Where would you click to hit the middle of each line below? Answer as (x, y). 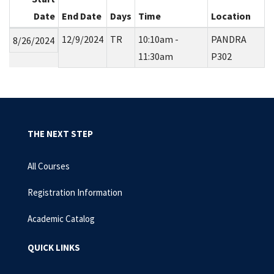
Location (231, 16)
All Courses (49, 166)
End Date (81, 16)
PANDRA (228, 39)
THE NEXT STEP (60, 134)
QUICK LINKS (54, 247)
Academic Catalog (61, 219)
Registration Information (75, 192)
